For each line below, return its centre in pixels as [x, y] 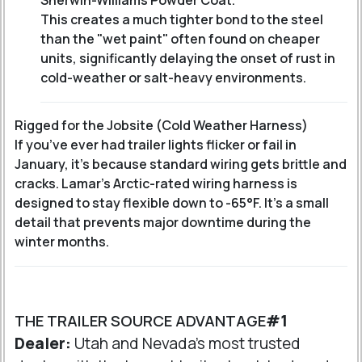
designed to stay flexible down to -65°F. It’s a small [172, 203]
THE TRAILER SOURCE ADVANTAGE [140, 321]
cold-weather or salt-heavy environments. [173, 78]
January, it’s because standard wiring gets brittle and [181, 164]
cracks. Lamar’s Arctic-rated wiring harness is [156, 183]
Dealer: [44, 343]
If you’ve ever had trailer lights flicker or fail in [156, 145]
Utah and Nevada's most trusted [187, 343]
